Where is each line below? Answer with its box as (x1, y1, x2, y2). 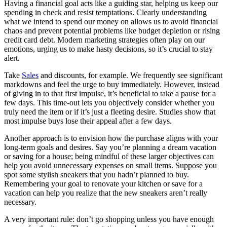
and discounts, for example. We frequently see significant (39, 70, 222, 80)
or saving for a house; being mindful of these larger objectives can (4, 152, 214, 161)
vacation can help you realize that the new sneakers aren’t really (4, 188, 207, 197)
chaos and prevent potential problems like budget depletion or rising (4, 26, 220, 35)
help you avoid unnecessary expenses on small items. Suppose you (4, 161, 217, 170)
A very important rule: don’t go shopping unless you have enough (4, 214, 214, 223)
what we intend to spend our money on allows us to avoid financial (4, 17, 218, 26)
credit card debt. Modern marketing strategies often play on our (4, 35, 205, 44)
